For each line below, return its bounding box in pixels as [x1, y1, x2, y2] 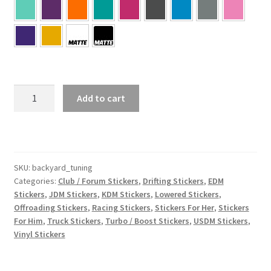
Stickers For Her [154, 202, 214, 214]
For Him [13, 215, 43, 227]
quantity [13, 116, 48, 128]
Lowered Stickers [154, 189, 219, 200]
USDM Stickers [193, 215, 248, 227]
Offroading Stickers [13, 202, 88, 214]
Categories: [13, 175, 58, 187]
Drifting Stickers [142, 175, 204, 187]
